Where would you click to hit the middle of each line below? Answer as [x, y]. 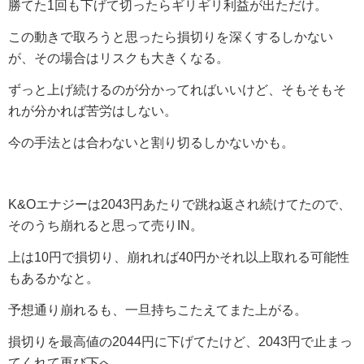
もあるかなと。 [54, 278]
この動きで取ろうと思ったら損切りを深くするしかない [171, 37]
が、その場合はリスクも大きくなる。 [119, 58]
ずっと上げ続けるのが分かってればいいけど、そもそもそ [177, 89]
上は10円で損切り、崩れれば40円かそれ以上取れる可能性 [179, 257]
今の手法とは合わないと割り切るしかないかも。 [151, 142]
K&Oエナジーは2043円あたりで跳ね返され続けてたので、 [180, 204]
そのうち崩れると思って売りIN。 [106, 225]
